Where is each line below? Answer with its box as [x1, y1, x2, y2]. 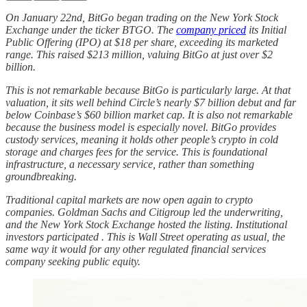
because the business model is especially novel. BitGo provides [5, 121, 276, 133]
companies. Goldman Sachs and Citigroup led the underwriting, [5, 206, 283, 218]
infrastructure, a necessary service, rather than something [5, 158, 254, 170]
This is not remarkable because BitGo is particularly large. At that [5, 84, 291, 96]
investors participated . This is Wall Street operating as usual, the [5, 230, 285, 243]
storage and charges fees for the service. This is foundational [5, 145, 267, 158]
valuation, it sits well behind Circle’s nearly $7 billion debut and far [5, 96, 296, 108]
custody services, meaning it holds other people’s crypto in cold [5, 133, 278, 145]
